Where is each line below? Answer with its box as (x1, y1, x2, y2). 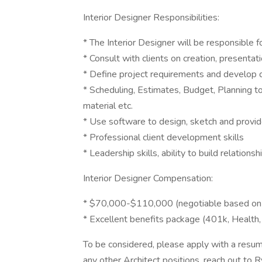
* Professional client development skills (83, 131, 244, 144)
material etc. (83, 99, 133, 112)
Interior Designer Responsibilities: (83, 11, 219, 24)
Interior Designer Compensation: (83, 172, 213, 185)
